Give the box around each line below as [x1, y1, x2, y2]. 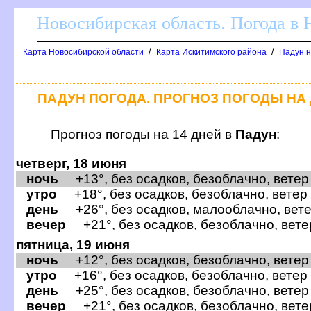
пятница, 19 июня [16, 237, 130, 252]
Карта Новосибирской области [23, 47, 144, 57]
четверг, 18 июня [16, 155, 126, 171]
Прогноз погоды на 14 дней [51, 126, 235, 142]
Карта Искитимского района [156, 47, 267, 57]
